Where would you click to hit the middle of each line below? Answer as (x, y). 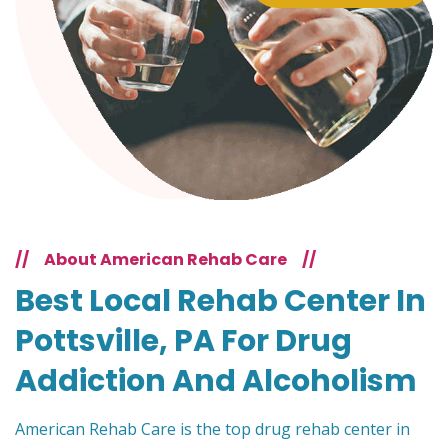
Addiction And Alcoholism (216, 381)
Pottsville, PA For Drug (183, 341)
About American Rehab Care (165, 260)
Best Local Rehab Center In (220, 301)
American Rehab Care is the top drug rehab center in (212, 429)
